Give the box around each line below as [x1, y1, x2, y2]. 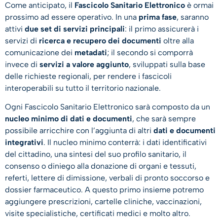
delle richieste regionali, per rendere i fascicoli [5, 71, 172, 81]
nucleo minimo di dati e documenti [5, 113, 132, 123]
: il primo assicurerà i [125, 24, 199, 34]
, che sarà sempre [132, 113, 196, 123]
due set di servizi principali [25, 24, 125, 34]
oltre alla [163, 36, 194, 45]
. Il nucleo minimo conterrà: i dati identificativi [43, 137, 207, 147]
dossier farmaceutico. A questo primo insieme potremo [5, 184, 204, 194]
